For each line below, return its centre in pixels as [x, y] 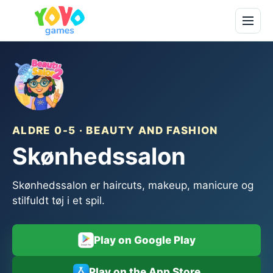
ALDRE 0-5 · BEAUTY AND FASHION [115, 130]
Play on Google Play [144, 240]
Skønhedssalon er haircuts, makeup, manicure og [133, 185]
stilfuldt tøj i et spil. [58, 200]
